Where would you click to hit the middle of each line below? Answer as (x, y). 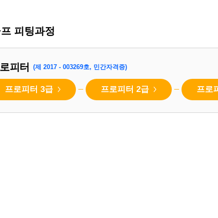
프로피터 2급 (126, 90)
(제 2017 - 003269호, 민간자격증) (80, 67)
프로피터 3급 (30, 90)
